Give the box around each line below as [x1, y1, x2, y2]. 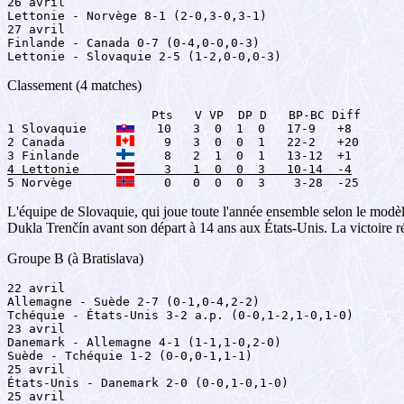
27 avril [7, 23, 65, 36]
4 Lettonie [7, 162, 115, 176]
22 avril [7, 281, 65, 295]
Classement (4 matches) [7, 78, 142, 93]
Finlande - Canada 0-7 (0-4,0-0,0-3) [7, 36, 260, 50]
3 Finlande [7, 149, 115, 162]
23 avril [7, 322, 65, 335]
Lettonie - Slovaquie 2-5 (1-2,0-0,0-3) [7, 50, 281, 63]
